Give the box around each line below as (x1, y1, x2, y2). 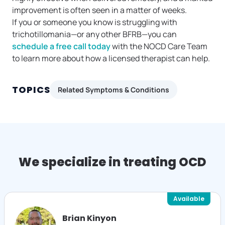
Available (173, 194, 204, 203)
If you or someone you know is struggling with (12, 17, 177, 28)
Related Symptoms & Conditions (58, 85, 170, 95)
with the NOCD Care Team (110, 41, 207, 52)
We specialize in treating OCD (19, 154, 206, 171)
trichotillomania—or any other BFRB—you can (12, 29, 177, 40)
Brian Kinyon (62, 212, 117, 224)
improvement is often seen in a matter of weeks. (12, 5, 187, 16)
